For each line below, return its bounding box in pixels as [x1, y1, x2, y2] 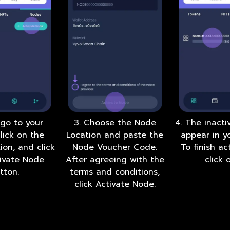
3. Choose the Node [73, 117, 156, 129]
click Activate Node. [74, 178, 156, 191]
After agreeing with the [65, 154, 164, 166]
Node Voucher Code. [72, 141, 158, 154]
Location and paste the [66, 129, 164, 142]
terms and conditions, [70, 166, 160, 179]
